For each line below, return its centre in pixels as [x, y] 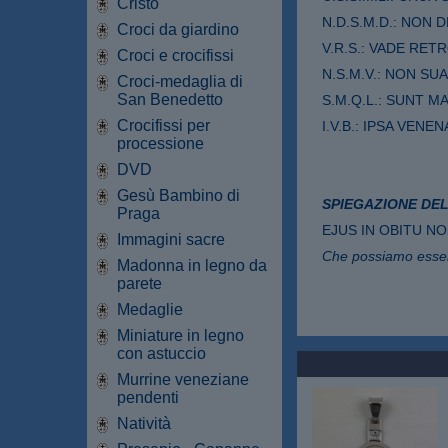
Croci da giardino [178, 29]
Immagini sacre [171, 239]
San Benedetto [170, 99]
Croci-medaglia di [180, 81]
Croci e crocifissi [175, 55]
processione [160, 143]
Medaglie [150, 309]
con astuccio [161, 353]
